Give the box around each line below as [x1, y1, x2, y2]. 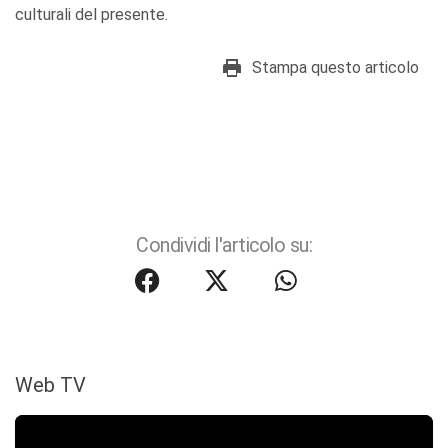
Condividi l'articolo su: [136, 234, 312, 258]
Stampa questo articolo [252, 58, 419, 78]
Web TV [15, 373, 86, 398]
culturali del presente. [15, 5, 168, 25]
